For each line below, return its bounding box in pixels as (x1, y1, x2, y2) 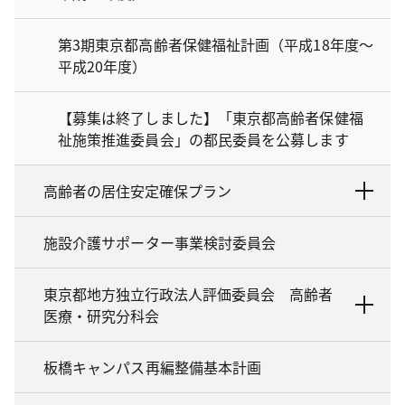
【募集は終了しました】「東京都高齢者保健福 (58, 107, 363, 128)
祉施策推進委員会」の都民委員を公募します (58, 128, 349, 150)
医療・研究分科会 (43, 305, 159, 326)
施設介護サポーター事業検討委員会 (43, 231, 277, 253)
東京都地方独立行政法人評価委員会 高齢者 (43, 283, 333, 305)
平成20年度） (58, 55, 147, 77)
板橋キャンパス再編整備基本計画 (43, 356, 262, 378)
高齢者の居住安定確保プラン (43, 180, 231, 202)
